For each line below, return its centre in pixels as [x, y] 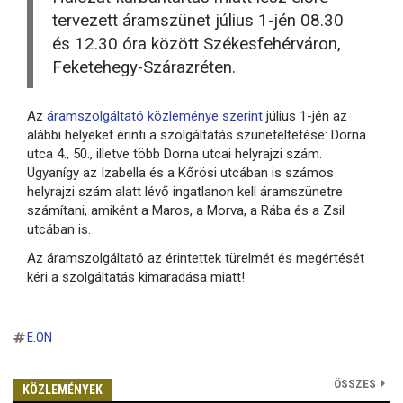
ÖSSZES [355, 383]
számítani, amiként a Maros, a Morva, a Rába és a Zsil [186, 211]
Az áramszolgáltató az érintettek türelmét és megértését [196, 258]
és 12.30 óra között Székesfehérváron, [197, 44]
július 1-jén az [305, 116]
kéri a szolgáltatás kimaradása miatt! [136, 277]
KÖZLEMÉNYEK [63, 389]
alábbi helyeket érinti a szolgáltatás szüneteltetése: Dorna [197, 135]
